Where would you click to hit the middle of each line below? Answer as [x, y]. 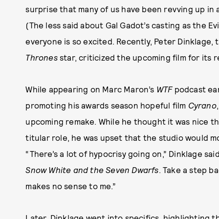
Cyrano [202, 105]
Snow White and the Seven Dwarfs [92, 170]
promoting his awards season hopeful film [107, 105]
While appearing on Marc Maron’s [91, 89]
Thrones [42, 57]
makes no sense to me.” [71, 186]
